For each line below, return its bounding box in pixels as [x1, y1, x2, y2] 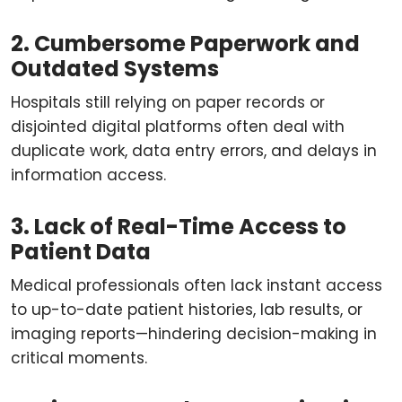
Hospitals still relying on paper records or [11, 92, 325, 113]
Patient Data [11, 237, 151, 267]
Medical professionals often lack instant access [11, 275, 382, 296]
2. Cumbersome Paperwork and [11, 29, 360, 58]
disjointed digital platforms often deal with [11, 116, 345, 137]
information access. [11, 164, 166, 186]
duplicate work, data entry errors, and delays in [11, 140, 377, 162]
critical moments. [11, 347, 147, 369]
